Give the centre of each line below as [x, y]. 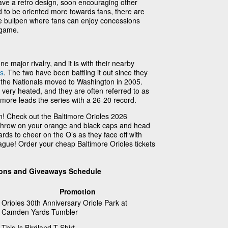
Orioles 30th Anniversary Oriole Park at [64, 203]
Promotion [78, 192]
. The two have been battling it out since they [76, 72]
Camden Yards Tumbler [40, 212]
